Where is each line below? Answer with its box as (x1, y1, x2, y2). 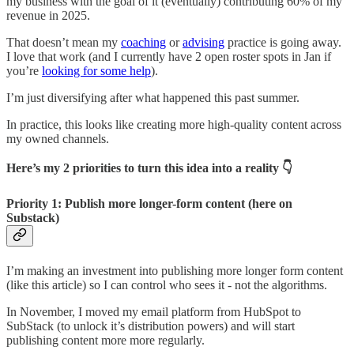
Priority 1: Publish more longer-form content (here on (6, 197, 292, 211)
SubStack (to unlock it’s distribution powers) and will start (6, 318, 295, 333)
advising (183, 35, 224, 49)
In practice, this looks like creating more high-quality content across (6, 117, 341, 131)
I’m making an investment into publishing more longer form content (6, 263, 343, 277)
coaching (121, 35, 166, 49)
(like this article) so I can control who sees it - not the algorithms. (6, 277, 327, 292)
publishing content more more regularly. (6, 333, 205, 347)
